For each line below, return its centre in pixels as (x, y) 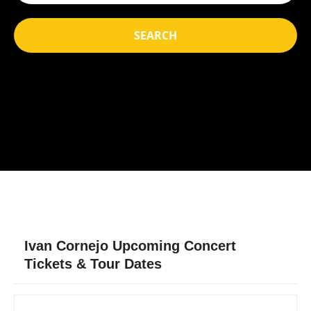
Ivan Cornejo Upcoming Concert (130, 246)
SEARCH (155, 35)
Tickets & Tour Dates (93, 264)
